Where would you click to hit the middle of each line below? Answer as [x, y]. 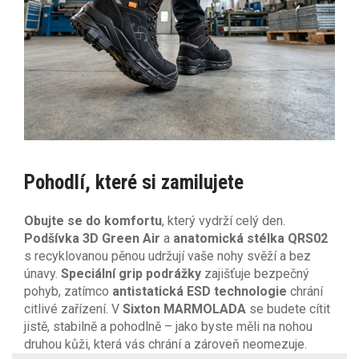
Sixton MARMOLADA [184, 309]
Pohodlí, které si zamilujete [134, 182]
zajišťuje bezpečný [255, 273]
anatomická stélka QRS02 [250, 238]
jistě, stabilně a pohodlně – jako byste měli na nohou [168, 326]
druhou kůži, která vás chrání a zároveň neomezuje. [165, 344]
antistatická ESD [161, 291]
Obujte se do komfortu [93, 220]
